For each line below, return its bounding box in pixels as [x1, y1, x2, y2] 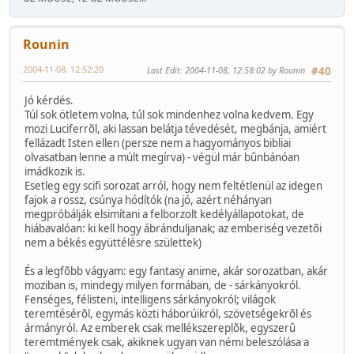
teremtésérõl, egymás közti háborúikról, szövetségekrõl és [24, 306, 311, 321]
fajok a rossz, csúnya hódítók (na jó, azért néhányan [24, 192, 272, 207]
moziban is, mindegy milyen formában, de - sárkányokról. [24, 277, 301, 292]
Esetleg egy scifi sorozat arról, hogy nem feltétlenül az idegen [24, 178, 322, 193]
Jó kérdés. [24, 92, 73, 107]
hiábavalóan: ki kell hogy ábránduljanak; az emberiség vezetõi [24, 220, 322, 235]
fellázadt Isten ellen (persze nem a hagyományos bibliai [24, 135, 291, 150]
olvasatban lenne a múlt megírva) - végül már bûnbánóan [24, 149, 299, 164]
